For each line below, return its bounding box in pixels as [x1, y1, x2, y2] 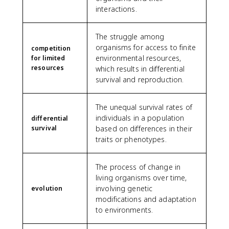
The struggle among [96, 31, 165, 41]
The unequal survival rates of [96, 102, 192, 112]
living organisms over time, [96, 172, 187, 182]
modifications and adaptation [96, 194, 196, 204]
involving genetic [96, 183, 153, 193]
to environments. [96, 204, 153, 215]
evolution [31, 184, 63, 193]
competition [31, 43, 71, 53]
